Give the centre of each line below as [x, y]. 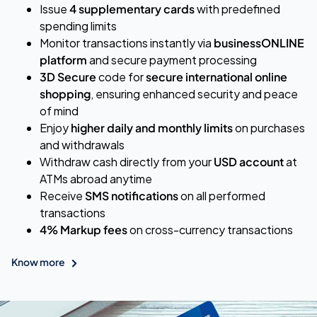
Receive [62, 196]
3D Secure [68, 77]
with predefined [237, 9]
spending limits [78, 26]
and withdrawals [82, 145]
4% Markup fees [83, 230]
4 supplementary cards [132, 9]
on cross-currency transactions [210, 230]
